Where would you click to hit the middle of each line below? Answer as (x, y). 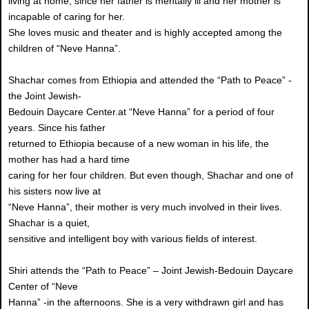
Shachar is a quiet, (49, 223)
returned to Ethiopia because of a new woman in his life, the (139, 144)
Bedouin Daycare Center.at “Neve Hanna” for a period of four (141, 112)
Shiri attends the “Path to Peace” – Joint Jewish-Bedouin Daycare (151, 271)
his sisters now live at (54, 191)
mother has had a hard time (69, 160)
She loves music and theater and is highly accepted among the (145, 33)
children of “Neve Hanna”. (64, 49)
